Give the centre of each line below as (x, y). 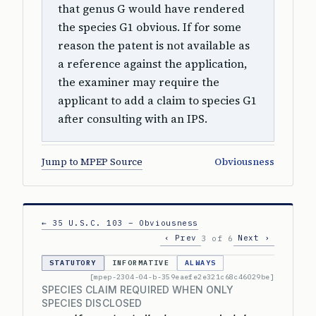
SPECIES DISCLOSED (92, 303)
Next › (254, 238)
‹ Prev (181, 238)
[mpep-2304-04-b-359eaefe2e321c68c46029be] (182, 277)
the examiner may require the (139, 82)
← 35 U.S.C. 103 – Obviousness (120, 223)
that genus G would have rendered (151, 9)
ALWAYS (201, 263)
